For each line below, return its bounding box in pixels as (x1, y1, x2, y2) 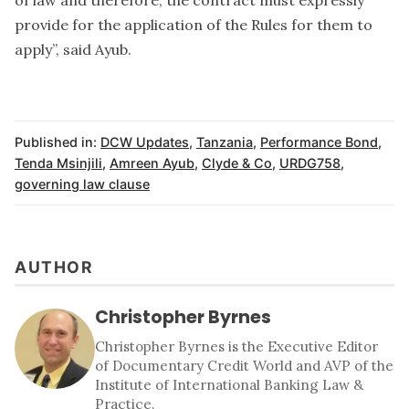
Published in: (15, 133, 97, 150)
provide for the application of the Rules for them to (15, 15, 372, 34)
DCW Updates (100, 133, 189, 150)
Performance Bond (260, 133, 378, 150)
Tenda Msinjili (15, 154, 102, 171)
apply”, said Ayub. (15, 39, 131, 58)
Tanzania (196, 133, 253, 150)
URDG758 (279, 154, 341, 171)
